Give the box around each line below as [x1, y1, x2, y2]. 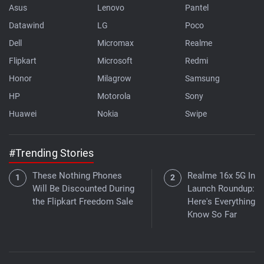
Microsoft [97, 55, 133, 65]
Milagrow [97, 73, 131, 83]
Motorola [97, 91, 131, 101]
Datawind [9, 20, 44, 30]
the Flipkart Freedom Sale [32, 196, 133, 207]
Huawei [9, 108, 37, 118]
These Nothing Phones [32, 170, 122, 181]
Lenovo [97, 2, 124, 12]
